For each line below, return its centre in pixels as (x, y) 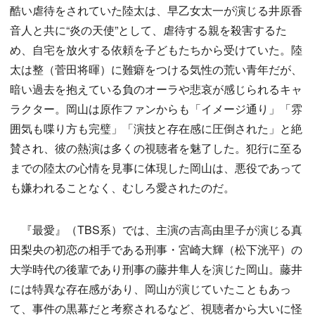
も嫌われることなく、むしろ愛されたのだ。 (122, 187)
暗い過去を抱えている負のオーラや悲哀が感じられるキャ (156, 89)
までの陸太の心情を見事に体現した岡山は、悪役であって (156, 167)
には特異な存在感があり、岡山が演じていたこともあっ (150, 288)
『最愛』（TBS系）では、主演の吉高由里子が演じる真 (156, 229)
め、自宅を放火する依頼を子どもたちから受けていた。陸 (156, 49)
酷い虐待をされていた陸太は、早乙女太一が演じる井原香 (156, 10)
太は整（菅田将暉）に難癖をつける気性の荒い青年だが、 (156, 69)
